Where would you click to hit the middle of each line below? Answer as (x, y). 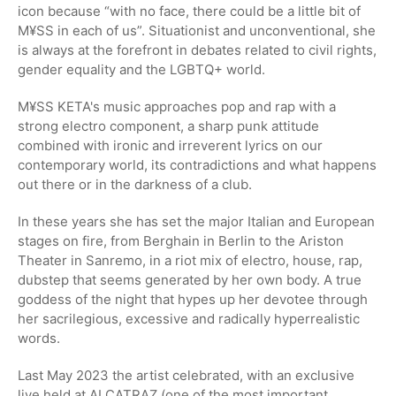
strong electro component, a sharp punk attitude (168, 126)
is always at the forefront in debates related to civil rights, (197, 49)
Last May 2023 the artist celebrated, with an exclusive (186, 375)
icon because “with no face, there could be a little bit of (189, 11)
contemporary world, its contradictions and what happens (197, 164)
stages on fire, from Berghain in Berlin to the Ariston (181, 240)
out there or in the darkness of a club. (135, 184)
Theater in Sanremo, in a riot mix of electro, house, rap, (190, 260)
